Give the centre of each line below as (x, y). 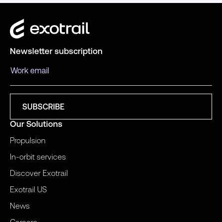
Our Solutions (36, 124)
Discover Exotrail (39, 173)
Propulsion (28, 140)
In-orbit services (38, 156)
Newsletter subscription (56, 51)
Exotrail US (28, 189)
